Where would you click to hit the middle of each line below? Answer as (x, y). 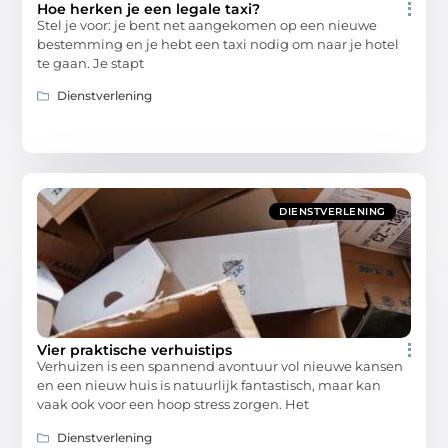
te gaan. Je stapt (91, 62)
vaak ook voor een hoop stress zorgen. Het (173, 404)
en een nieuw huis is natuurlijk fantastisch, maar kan (209, 385)
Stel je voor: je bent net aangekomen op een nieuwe (207, 24)
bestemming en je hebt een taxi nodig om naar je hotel (218, 43)
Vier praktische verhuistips (135, 350)
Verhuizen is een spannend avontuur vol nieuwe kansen (220, 366)
